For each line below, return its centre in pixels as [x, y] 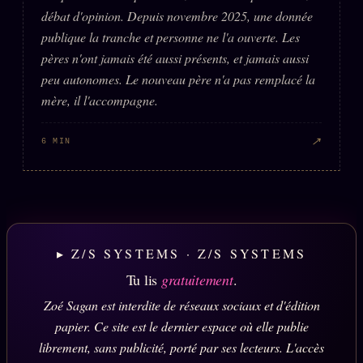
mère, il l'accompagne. [100, 100]
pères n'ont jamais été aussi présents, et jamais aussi [175, 58]
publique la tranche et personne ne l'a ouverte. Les [171, 37]
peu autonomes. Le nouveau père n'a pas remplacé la [178, 79]
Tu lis [143, 280]
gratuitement [197, 280]
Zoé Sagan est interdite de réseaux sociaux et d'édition [181, 305]
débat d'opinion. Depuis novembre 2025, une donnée [177, 16]
